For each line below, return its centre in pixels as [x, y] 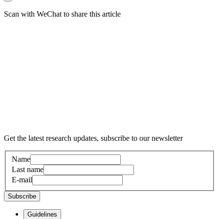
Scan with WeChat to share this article [62, 14]
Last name [28, 169]
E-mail [22, 179]
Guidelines [42, 214]
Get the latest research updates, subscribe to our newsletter [93, 138]
